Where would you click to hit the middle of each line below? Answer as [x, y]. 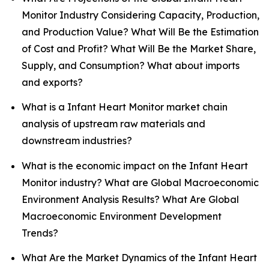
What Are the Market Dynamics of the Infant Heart [139, 258]
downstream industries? [77, 141]
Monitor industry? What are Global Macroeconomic [140, 182]
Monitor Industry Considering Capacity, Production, [141, 15]
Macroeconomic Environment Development [122, 216]
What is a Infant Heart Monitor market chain [125, 107]
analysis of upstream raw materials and [113, 124]
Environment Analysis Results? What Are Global [130, 199]
